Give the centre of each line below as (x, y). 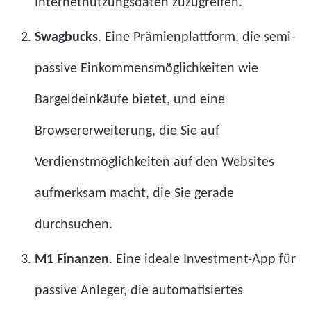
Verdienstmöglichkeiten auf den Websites (154, 162)
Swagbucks (66, 37)
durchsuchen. (74, 225)
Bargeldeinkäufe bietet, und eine (130, 100)
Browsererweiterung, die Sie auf (127, 131)
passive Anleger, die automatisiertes (139, 291)
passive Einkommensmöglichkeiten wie (146, 68)
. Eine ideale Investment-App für (202, 259)
